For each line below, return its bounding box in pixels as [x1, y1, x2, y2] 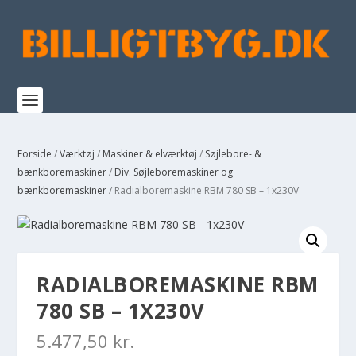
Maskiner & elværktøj [103, 147, 198, 161]
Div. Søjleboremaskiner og [114, 165, 234, 179]
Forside [17, 147, 52, 161]
